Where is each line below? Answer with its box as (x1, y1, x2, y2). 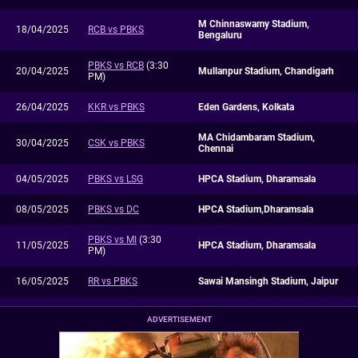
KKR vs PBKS (88, 101, 145, 113)
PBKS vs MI (88, 233, 137, 245)
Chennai (198, 142, 233, 154)
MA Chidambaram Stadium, (198, 131, 315, 143)
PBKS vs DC (88, 203, 139, 215)
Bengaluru (198, 29, 242, 41)
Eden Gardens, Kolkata (198, 101, 294, 113)
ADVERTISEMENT (146, 314, 212, 324)
